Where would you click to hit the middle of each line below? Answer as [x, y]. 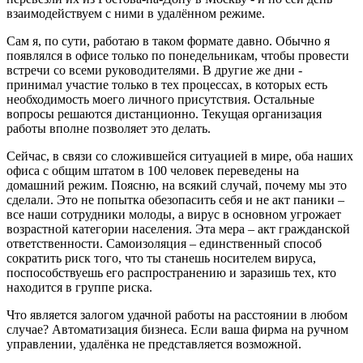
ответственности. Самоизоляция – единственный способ [164, 243]
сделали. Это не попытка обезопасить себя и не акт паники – [175, 200]
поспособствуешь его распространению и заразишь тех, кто [171, 273]
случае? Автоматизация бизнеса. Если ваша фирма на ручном [177, 329]
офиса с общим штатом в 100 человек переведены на [153, 171]
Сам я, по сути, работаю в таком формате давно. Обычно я [168, 41]
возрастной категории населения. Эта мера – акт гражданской [178, 229]
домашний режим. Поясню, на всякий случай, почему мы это [177, 185]
